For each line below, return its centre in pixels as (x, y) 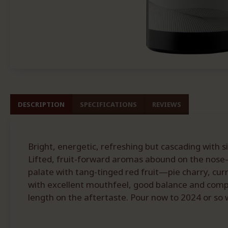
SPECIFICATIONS (108, 104)
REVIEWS (167, 104)
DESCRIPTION (41, 104)
